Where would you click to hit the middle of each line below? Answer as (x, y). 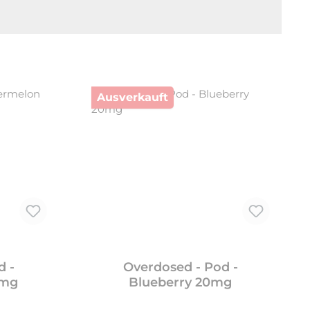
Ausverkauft (132, 97)
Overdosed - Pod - (180, 267)
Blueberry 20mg (181, 282)
